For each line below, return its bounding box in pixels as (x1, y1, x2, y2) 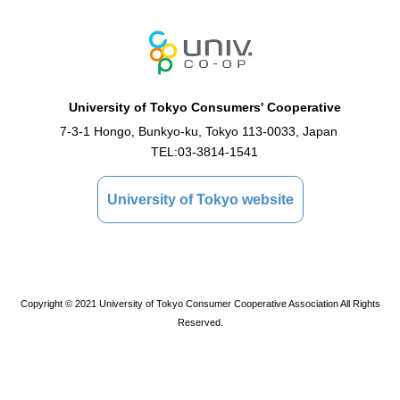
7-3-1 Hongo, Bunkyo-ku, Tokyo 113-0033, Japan (59, 125, 350, 139)
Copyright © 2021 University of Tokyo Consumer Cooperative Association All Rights (20, 298, 380, 310)
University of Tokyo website (106, 192, 294, 208)
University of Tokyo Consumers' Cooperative (68, 101, 341, 115)
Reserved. (177, 317, 223, 329)
